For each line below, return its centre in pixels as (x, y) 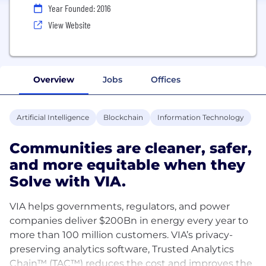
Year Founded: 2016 (80, 8)
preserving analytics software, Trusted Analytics (122, 249)
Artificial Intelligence (53, 117)
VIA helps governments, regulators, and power (120, 206)
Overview (54, 79)
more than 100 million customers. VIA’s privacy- (121, 235)
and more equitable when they (127, 164)
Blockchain (123, 117)
